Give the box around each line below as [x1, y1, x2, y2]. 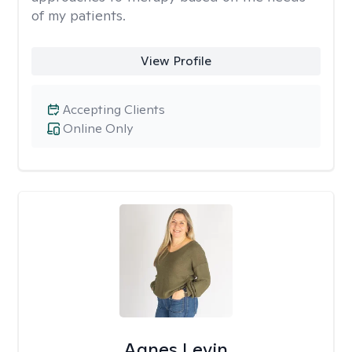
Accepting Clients [63, 101, 165, 118]
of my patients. [31, 6, 126, 24]
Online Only [63, 120, 133, 137]
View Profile [140, 53, 211, 69]
